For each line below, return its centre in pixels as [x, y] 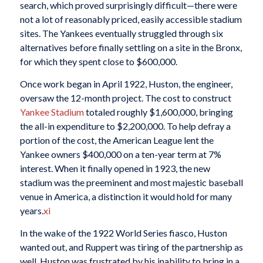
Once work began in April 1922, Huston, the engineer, [126, 84]
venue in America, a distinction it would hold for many [126, 197]
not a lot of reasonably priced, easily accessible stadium [131, 19]
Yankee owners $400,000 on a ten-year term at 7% [120, 154]
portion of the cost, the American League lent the [117, 140]
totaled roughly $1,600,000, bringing [158, 112]
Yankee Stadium [52, 112]
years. [31, 211]
